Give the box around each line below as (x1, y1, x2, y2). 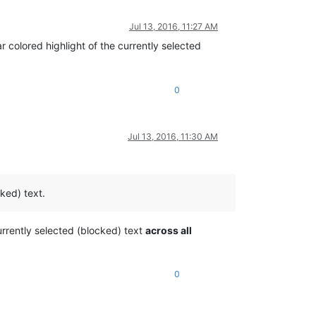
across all (145, 224, 192, 236)
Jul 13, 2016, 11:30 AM (128, 130, 218, 142)
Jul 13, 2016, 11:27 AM (129, 20, 218, 32)
